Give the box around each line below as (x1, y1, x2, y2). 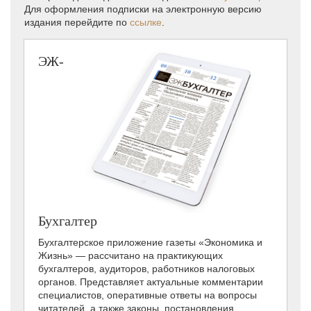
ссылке (130, 17, 162, 28)
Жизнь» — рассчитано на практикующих (38, 249, 223, 261)
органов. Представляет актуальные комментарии (38, 276, 263, 287)
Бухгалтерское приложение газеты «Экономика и (38, 236, 262, 248)
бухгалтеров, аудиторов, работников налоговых (38, 262, 255, 274)
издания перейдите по (24, 17, 130, 28)
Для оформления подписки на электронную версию (24, 3, 262, 15)
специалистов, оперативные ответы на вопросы (38, 289, 257, 301)
